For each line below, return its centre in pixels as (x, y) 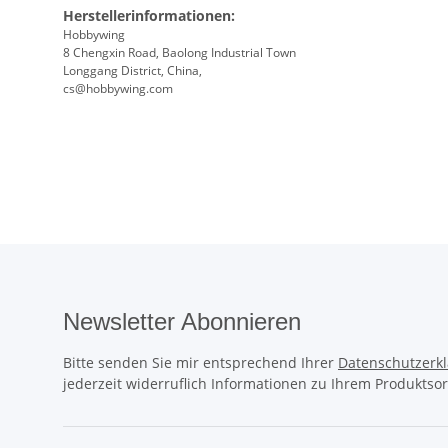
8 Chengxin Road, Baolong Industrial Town (181, 53)
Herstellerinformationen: (149, 16)
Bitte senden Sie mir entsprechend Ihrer (200, 363)
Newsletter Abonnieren (182, 322)
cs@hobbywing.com (118, 89)
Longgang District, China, (134, 71)
